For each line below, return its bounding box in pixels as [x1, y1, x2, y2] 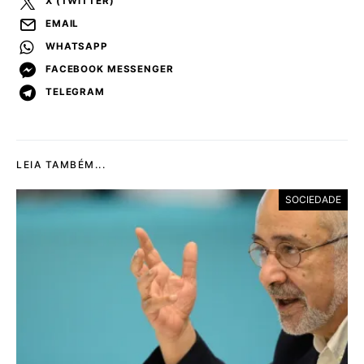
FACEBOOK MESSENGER [45, 63, 174, 76]
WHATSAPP [45, 41, 108, 53]
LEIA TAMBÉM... [16, 158, 106, 171]
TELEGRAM [45, 86, 105, 98]
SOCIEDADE [285, 193, 341, 206]
